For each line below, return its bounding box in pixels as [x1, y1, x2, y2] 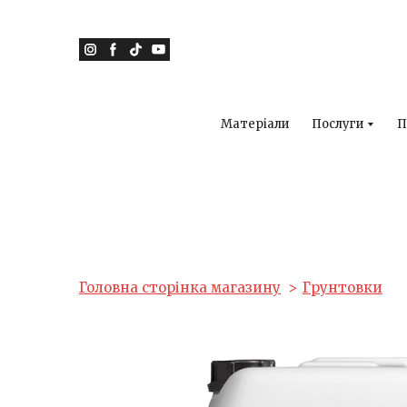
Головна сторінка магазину [79, 279, 281, 296]
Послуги [312, 116, 364, 132]
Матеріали [221, 116, 290, 132]
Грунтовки [303, 279, 382, 296]
